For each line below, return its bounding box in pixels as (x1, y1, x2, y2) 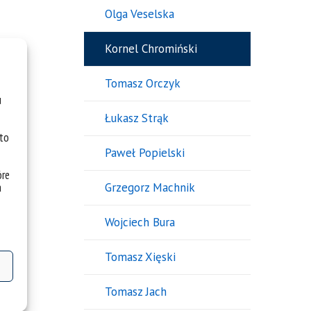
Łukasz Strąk (104, 110, 169, 126)
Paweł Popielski (104, 145, 185, 161)
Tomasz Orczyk (104, 76, 180, 92)
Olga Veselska (104, 6, 174, 22)
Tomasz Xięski (104, 249, 176, 265)
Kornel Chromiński (104, 41, 197, 57)
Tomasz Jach (104, 284, 167, 300)
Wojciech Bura (104, 215, 175, 230)
